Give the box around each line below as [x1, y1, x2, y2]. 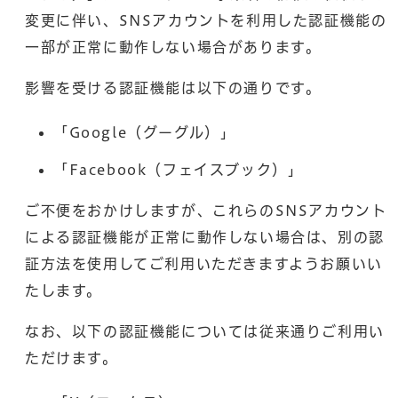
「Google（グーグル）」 [53, 124, 236, 139]
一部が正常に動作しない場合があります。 [25, 39, 322, 54]
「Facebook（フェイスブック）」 [53, 162, 304, 177]
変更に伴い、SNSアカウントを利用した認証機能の [25, 12, 387, 28]
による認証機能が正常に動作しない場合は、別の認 [25, 229, 385, 244]
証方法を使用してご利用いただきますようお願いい [25, 256, 383, 271]
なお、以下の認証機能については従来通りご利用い [25, 323, 385, 338]
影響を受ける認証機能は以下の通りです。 [25, 80, 322, 95]
